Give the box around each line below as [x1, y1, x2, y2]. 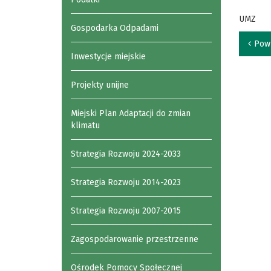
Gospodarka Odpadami [71, 23, 158, 33]
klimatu [71, 120, 100, 131]
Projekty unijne [71, 80, 129, 90]
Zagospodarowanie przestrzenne [71, 234, 198, 244]
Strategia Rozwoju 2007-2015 [71, 206, 181, 216]
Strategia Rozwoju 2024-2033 [71, 149, 181, 159]
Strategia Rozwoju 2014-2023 [71, 177, 181, 188]
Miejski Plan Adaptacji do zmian [71, 108, 191, 119]
